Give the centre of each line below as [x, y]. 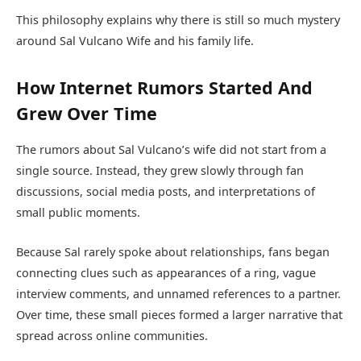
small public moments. [78, 213]
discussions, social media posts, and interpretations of [166, 192]
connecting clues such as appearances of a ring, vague [166, 272]
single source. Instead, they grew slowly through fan [160, 171]
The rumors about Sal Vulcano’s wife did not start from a [171, 150]
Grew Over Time [87, 114]
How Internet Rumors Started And [164, 88]
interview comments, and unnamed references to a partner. [178, 293]
